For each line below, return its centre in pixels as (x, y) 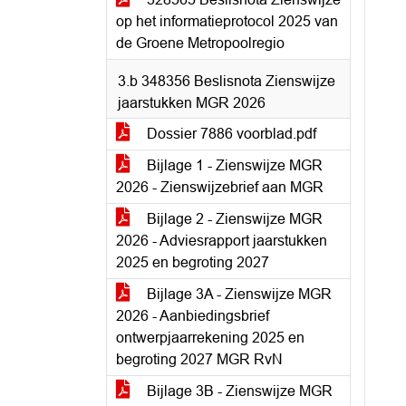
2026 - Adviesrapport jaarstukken (222, 241)
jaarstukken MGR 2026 (192, 103)
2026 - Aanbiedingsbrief (193, 316)
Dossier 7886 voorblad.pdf (230, 134)
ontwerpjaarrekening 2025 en (210, 338)
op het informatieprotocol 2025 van (227, 21)
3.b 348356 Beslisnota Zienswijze (227, 81)
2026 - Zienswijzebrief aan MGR (220, 187)
